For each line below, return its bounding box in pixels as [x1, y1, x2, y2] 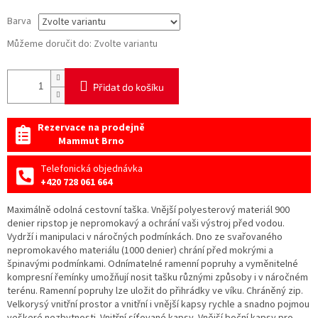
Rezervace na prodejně [38, 121, 145, 136]
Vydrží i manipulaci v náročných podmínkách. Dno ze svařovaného [7, 230, 283, 245]
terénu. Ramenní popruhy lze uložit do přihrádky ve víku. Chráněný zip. [7, 284, 303, 299]
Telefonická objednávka [40, 162, 143, 177]
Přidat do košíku [93, 81, 164, 94]
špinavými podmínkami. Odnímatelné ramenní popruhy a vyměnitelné [7, 257, 298, 272]
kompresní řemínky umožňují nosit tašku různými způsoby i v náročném [7, 270, 308, 285]
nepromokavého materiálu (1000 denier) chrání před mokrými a [7, 243, 273, 258]
